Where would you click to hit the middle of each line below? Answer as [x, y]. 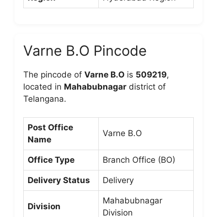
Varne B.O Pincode [85, 50]
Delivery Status [59, 180]
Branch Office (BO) [139, 160]
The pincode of [54, 74]
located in [44, 86]
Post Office [50, 127]
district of [146, 86]
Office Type [51, 160]
